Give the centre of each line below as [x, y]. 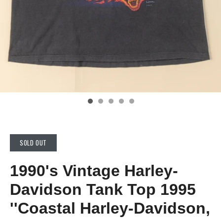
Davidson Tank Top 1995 [103, 189]
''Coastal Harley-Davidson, [110, 208]
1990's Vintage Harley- [94, 170]
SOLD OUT [34, 143]
